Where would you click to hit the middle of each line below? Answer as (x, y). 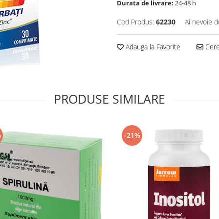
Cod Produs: (135, 22)
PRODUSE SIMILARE (109, 99)
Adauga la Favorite (152, 46)
